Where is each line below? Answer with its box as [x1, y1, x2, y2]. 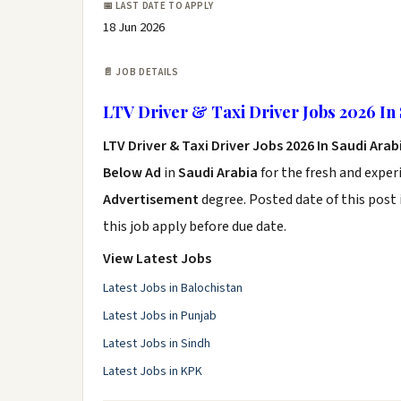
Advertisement [103, 190, 201, 209]
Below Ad [103, 163, 164, 183]
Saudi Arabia [178, 163, 258, 183]
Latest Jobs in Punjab [103, 307, 217, 325]
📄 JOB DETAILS [103, 65, 179, 79]
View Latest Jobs [103, 249, 211, 269]
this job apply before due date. [103, 217, 286, 236]
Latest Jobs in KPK [103, 363, 202, 380]
